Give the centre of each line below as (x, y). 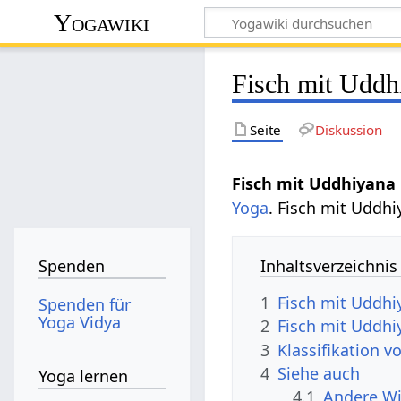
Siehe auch (319, 373)
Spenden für (85, 304)
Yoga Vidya (80, 322)
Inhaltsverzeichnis (329, 265)
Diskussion (348, 129)
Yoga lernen (84, 376)
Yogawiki (102, 22)
